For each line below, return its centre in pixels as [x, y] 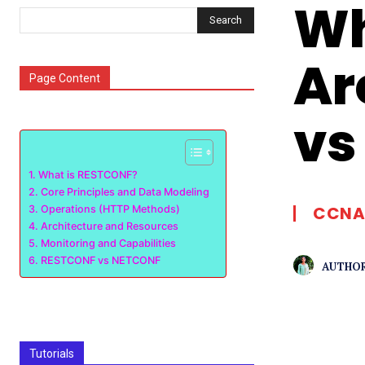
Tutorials [52, 354]
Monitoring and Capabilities [108, 243]
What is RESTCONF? [88, 175]
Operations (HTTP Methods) [110, 209]
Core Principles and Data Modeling [125, 192]
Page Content [65, 78]
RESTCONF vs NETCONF [100, 260]
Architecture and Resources [109, 226]
